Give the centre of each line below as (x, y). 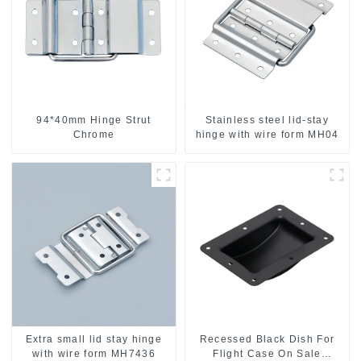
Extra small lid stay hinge (94, 340)
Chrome (94, 135)
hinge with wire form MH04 (267, 135)
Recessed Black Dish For (267, 340)
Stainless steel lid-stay (267, 120)
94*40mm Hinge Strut (94, 120)
